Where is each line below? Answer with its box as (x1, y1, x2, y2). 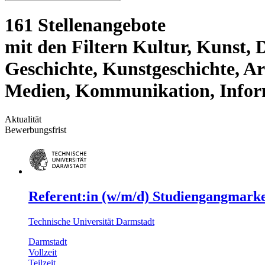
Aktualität (5, 114, 41, 125)
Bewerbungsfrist (5, 125, 66, 135)
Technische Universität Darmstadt (28, 216, 154, 227)
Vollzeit (28, 247, 57, 258)
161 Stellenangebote (5, 14, 166, 35)
